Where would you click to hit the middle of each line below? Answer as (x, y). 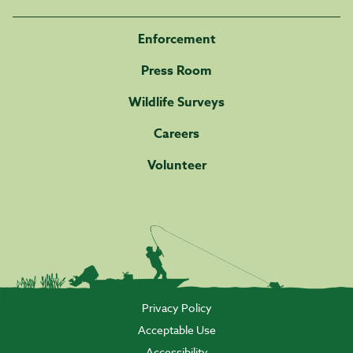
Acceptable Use (176, 330)
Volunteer (176, 166)
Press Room (176, 71)
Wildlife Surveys (176, 103)
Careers (176, 134)
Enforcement (176, 40)
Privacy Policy (176, 308)
